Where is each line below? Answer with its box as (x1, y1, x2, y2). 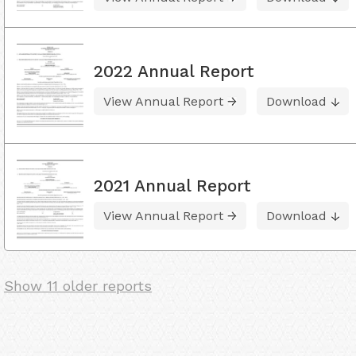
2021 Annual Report (94, 175, 251, 195)
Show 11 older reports (4, 277, 152, 295)
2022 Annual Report (94, 60, 254, 81)
